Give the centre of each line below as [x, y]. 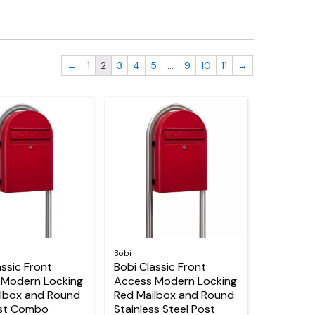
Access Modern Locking [176, 281]
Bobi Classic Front [160, 266]
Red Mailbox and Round [174, 295]
